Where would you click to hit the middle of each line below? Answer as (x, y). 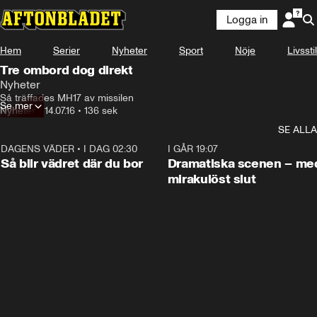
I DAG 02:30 (110, 149)
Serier (67, 51)
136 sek (101, 111)
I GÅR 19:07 (192, 149)
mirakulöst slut (212, 179)
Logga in (247, 20)
